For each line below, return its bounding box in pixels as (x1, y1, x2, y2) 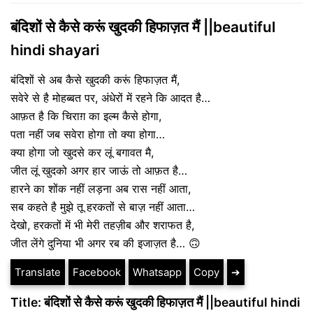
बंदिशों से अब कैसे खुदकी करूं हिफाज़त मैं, (10, 73, 180, 87)
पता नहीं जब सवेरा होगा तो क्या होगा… (10, 127, 165, 142)
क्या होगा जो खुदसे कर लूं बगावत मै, (10, 145, 154, 160)
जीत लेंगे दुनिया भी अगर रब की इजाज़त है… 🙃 (10, 236, 201, 251)
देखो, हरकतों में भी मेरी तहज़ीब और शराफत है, (10, 218, 194, 233)
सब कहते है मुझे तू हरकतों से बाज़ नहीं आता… (10, 200, 195, 214)
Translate (15, 265, 61, 279)
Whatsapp (133, 265, 182, 279)
